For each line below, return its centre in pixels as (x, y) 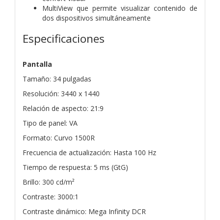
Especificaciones (64, 38)
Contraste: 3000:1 (51, 196)
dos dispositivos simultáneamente (96, 18)
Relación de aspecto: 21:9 (63, 108)
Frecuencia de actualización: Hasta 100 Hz (89, 152)
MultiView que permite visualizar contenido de (120, 8)
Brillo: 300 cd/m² (49, 182)
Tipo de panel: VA (50, 123)
